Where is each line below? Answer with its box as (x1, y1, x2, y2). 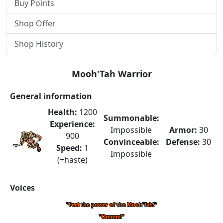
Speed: (56, 142, 82, 153)
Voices (10, 182, 35, 193)
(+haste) (57, 154, 88, 165)
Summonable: (103, 112, 159, 123)
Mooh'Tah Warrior (71, 68, 152, 80)
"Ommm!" (99, 213, 124, 220)
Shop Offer (14, 18, 56, 29)
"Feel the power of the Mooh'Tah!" (66, 201, 157, 208)
